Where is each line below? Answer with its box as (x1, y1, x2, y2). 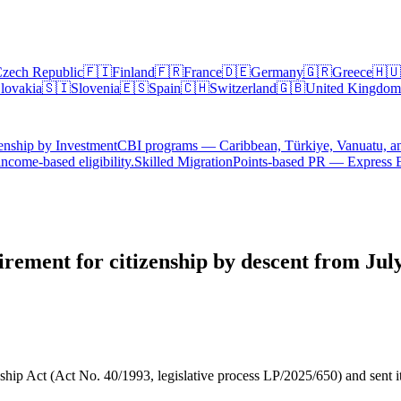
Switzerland (209, 81, 277, 96)
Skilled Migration (134, 154, 233, 169)
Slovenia (71, 81, 120, 96)
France (183, 64, 222, 80)
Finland (112, 64, 155, 80)
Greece (332, 64, 372, 80)
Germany (251, 64, 303, 80)
